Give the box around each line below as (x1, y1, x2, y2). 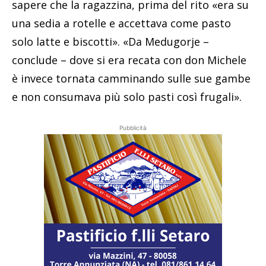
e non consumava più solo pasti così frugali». (12, 89, 242, 104)
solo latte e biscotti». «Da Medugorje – (12, 34, 209, 49)
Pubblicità (119, 123, 147, 131)
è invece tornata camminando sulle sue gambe (12, 71, 251, 85)
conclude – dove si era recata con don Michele (12, 52, 246, 67)
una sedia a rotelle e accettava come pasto (12, 15, 231, 30)
